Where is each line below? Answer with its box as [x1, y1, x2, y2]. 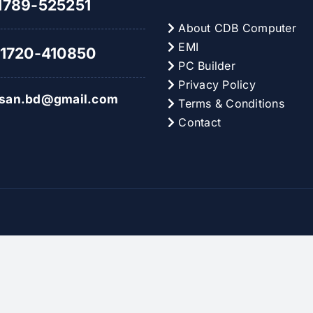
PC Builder [175, 58, 235, 73]
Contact [175, 115, 221, 129]
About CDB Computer [175, 20, 296, 35]
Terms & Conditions [175, 96, 284, 110]
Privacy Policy [175, 77, 256, 92]
